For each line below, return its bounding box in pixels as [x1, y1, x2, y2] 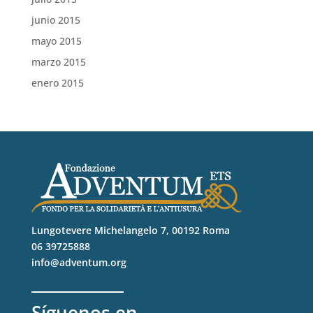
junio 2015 [31, 13, 80, 27]
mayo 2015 [31, 34, 82, 48]
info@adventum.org [31, 255, 126, 269]
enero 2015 [31, 75, 84, 89]
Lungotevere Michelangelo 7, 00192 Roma [31, 223, 230, 237]
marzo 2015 [31, 54, 86, 68]
